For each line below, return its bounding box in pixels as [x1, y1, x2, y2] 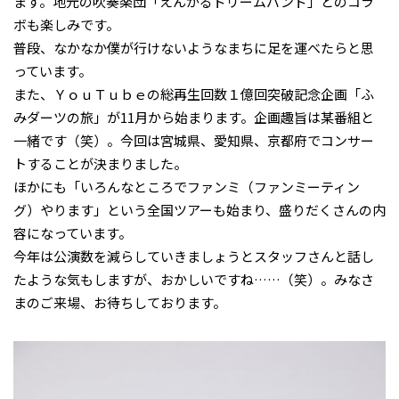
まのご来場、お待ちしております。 [13, 292, 226, 312]
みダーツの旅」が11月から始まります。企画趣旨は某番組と [13, 107, 374, 126]
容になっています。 [13, 223, 132, 242]
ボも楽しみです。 [13, 14, 119, 34]
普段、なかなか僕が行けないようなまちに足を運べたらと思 [13, 37, 374, 57]
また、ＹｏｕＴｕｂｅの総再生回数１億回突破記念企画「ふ [13, 84, 374, 103]
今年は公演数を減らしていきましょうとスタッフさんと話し [13, 246, 374, 265]
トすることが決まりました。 [13, 153, 187, 173]
